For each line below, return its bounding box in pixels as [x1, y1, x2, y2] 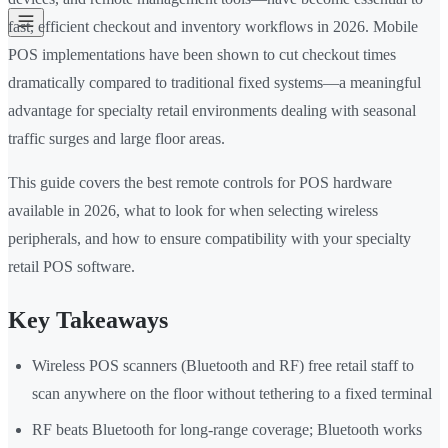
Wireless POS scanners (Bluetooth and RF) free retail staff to [32, 357, 414, 375]
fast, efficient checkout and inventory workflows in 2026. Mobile [8, 18, 418, 36]
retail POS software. [8, 258, 135, 276]
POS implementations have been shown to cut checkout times [8, 46, 396, 64]
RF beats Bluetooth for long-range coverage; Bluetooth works [32, 421, 422, 439]
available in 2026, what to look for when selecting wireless [8, 202, 378, 220]
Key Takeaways [8, 307, 168, 334]
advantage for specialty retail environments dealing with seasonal [8, 102, 416, 120]
